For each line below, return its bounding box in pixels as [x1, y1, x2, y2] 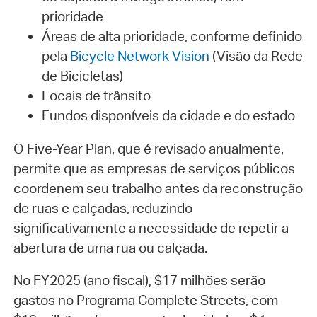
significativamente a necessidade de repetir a [13, 219, 289, 236]
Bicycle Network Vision [69, 47, 209, 64]
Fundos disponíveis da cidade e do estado [41, 106, 295, 124]
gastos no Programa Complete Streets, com [13, 292, 278, 309]
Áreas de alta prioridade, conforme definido [41, 27, 302, 45]
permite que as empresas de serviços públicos [13, 159, 295, 177]
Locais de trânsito [41, 86, 151, 104]
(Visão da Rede [209, 47, 303, 64]
